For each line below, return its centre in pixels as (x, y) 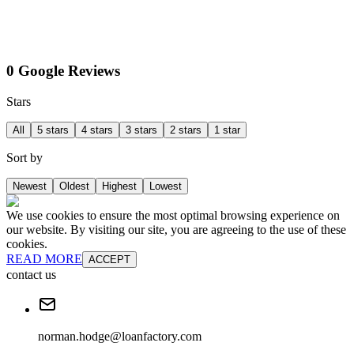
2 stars (186, 130)
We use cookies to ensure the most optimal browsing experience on (173, 216)
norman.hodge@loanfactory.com (120, 337)
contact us (31, 275)
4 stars (97, 130)
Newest (30, 186)
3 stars (141, 130)
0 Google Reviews (63, 71)
